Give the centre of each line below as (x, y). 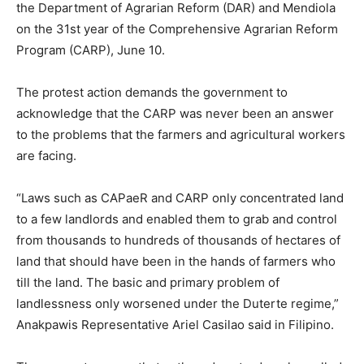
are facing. (46, 156)
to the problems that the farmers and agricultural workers (181, 134)
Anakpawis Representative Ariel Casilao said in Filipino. (175, 325)
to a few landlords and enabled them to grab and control (177, 219)
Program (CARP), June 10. (91, 50)
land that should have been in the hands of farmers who (176, 261)
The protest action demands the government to (152, 92)
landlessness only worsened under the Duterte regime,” (178, 303)
